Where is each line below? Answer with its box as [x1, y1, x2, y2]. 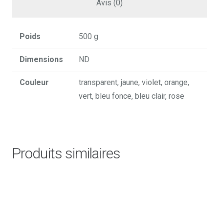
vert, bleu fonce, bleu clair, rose [79, 91, 184, 101]
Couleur [20, 77, 49, 87]
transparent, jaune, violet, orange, [79, 77, 189, 87]
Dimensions [20, 54, 63, 64]
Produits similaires [12, 144, 120, 162]
